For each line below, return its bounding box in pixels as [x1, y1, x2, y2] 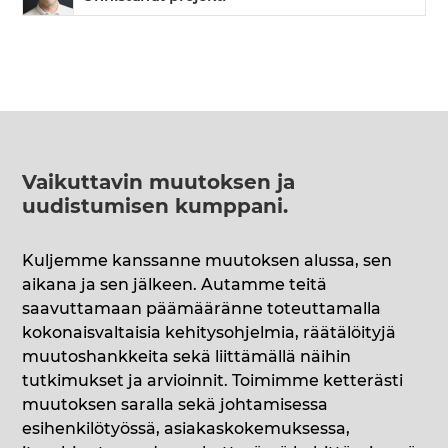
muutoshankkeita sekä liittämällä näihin [22, 349, 352, 366]
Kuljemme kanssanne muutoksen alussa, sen [22, 253, 393, 270]
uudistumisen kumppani [22, 197, 284, 218]
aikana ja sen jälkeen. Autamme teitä [22, 277, 328, 294]
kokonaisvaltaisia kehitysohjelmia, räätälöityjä [22, 325, 397, 342]
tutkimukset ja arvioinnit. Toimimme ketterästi [22, 373, 404, 390]
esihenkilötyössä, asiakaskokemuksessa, [22, 421, 351, 438]
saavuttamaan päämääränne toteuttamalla [22, 301, 382, 318]
